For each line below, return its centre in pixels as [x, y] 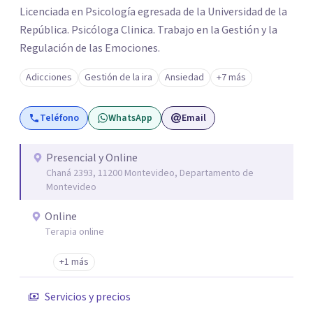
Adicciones [49, 78]
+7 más [231, 78]
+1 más [74, 262]
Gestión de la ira [118, 78]
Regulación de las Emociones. [90, 48]
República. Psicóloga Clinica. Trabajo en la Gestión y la [148, 30]
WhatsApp [130, 118]
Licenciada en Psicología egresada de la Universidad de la [153, 12]
